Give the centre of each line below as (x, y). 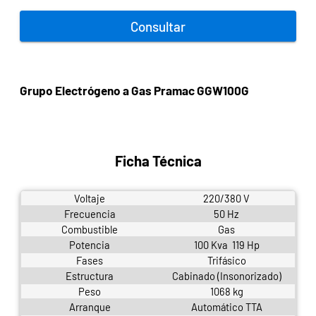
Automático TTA (226, 306)
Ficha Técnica (158, 160)
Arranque (90, 306)
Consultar (158, 26)
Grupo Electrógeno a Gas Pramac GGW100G (134, 91)
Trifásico (226, 260)
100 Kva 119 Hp (226, 244)
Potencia (90, 244)
